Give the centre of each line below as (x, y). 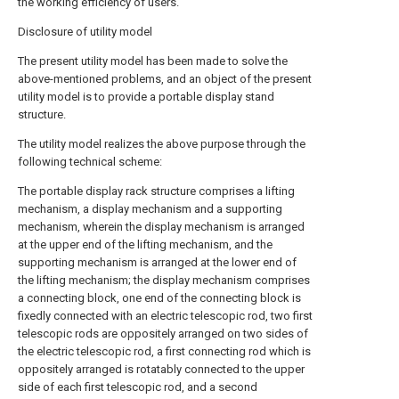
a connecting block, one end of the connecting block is (159, 298)
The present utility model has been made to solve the (153, 61)
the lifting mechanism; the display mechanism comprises (164, 280)
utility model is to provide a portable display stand (146, 97)
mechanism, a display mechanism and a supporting (150, 209)
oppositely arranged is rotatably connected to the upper (161, 369)
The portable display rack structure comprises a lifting (156, 191)
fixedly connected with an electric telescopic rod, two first (165, 316)
